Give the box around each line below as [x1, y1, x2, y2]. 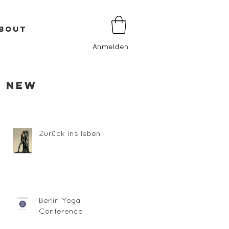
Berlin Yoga [39, 195, 81, 204]
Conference [39, 206, 83, 215]
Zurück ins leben [39, 128, 101, 138]
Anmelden [93, 42, 129, 51]
